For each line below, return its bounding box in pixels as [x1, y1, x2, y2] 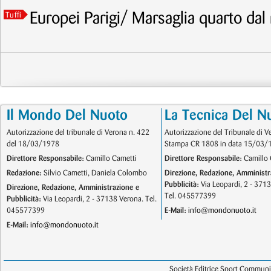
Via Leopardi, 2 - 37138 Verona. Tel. [41, 195, 157, 203]
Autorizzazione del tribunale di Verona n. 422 [7, 129, 149, 136]
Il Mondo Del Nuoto [7, 109, 128, 122]
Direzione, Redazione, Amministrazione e [7, 184, 139, 191]
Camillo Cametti [84, 155, 137, 162]
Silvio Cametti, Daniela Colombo [42, 169, 147, 177]
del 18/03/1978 [7, 140, 59, 148]
